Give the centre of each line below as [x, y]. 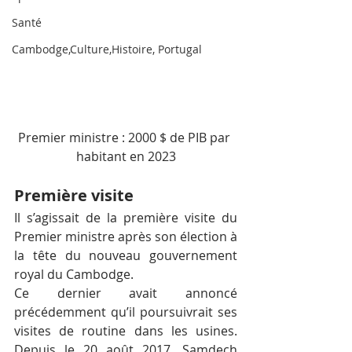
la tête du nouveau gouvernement [126, 256]
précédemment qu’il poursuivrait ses [126, 312]
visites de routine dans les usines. [126, 331]
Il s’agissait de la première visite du [126, 218]
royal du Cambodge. [74, 275]
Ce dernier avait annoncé [126, 293]
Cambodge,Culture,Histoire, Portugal [107, 49]
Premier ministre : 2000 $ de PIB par [126, 138]
